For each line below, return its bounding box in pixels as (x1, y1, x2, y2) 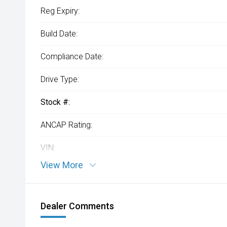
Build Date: (41, 29, 78, 39)
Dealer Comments (41, 201, 114, 211)
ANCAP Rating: (41, 120, 92, 130)
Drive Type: (41, 74, 79, 84)
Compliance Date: (41, 52, 103, 61)
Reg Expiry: (41, 6, 80, 16)
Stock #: (41, 97, 70, 107)
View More (41, 160, 83, 170)
